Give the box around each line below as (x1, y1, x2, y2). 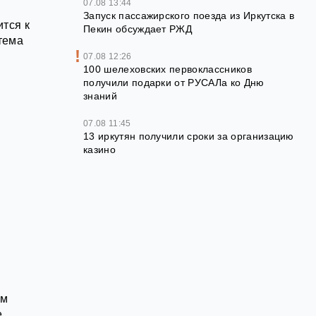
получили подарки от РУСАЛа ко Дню (83, 77, 265, 88)
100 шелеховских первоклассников (83, 63, 252, 75)
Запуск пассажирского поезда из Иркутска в (83, 10, 295, 21)
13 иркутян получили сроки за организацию (83, 130, 294, 142)
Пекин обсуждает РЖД (83, 23, 193, 35)
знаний (83, 90, 117, 102)
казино (83, 144, 116, 155)
